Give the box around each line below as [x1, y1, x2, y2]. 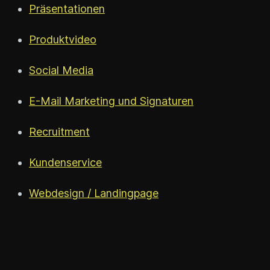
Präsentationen [29, 2, 105, 15]
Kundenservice [29, 155, 102, 169]
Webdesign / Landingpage [29, 186, 159, 199]
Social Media [29, 63, 93, 77]
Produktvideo [29, 33, 96, 46]
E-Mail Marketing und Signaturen [29, 94, 193, 107]
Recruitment [29, 125, 90, 138]
